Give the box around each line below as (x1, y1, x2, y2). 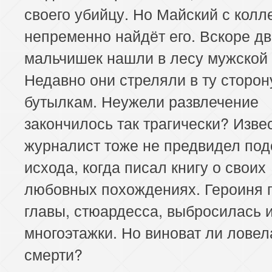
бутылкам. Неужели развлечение (24, 89, 259, 112)
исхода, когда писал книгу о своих (24, 155, 266, 177)
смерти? (24, 242, 83, 265)
